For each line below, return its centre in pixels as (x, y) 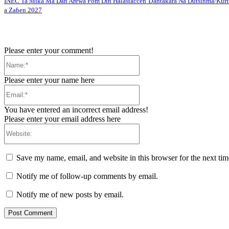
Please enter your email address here (62, 119)
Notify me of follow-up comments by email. (87, 176)
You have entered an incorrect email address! (76, 109)
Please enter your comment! (49, 50)
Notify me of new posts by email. (70, 194)
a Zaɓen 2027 (23, 10)
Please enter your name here (49, 80)
